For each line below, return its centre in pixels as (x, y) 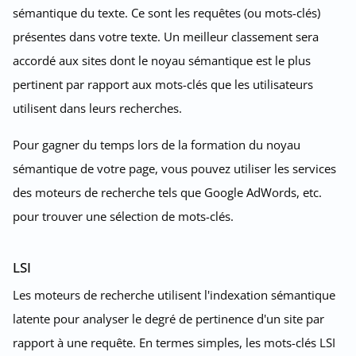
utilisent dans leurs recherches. (97, 108)
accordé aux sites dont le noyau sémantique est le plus (162, 60)
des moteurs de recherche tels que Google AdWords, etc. (167, 192)
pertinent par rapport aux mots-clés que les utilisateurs (163, 84)
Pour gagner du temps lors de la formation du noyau (157, 144)
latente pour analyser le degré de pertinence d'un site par (168, 318)
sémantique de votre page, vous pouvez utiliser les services (174, 168)
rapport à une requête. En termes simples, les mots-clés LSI (174, 342)
